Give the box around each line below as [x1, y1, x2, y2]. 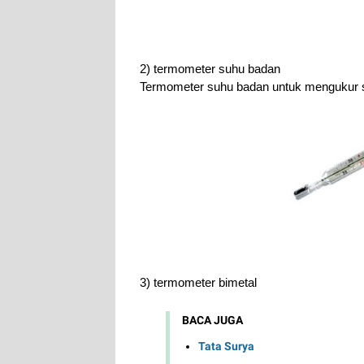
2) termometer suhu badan [140, 63, 280, 76]
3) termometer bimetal [140, 276, 257, 289]
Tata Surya [198, 339, 254, 353]
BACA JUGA [182, 314, 243, 327]
